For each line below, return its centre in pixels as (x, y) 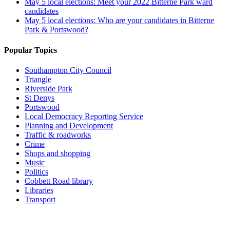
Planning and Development (69, 125)
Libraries (39, 190)
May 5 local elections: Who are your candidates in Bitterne (119, 21)
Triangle (38, 79)
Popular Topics (31, 50)
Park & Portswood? (56, 30)
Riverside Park (49, 88)
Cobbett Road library (59, 181)
